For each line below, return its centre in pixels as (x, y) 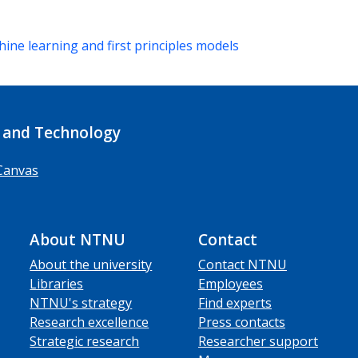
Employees (230, 283)
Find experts (235, 302)
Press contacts (241, 322)
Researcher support (258, 341)
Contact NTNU (242, 264)
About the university (91, 264)
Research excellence (89, 322)
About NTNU (78, 239)
